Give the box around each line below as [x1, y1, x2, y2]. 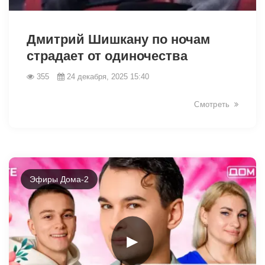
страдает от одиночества [27, 48, 188, 63]
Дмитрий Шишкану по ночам [27, 31, 210, 47]
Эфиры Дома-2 [30, 174, 89, 184]
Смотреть [194, 99, 230, 109]
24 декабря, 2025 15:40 [67, 72, 149, 81]
